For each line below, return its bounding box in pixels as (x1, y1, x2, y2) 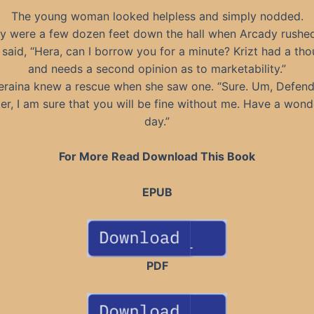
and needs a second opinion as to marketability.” (28, 61, 286, 76)
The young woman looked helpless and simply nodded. (11, 8, 303, 23)
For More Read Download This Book (59, 149, 255, 164)
